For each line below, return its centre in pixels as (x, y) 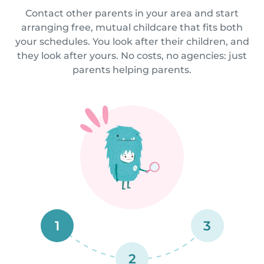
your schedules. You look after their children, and (132, 41)
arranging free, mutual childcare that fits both (132, 27)
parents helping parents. (132, 70)
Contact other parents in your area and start (132, 13)
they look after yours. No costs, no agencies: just (132, 55)
